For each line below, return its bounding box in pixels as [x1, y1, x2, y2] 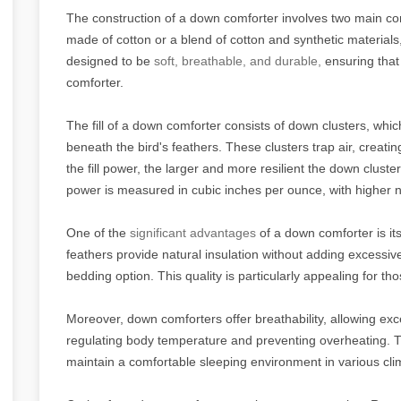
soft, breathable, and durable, [154, 53, 321, 68]
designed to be [66, 53, 154, 68]
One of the [66, 225, 130, 240]
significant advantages [130, 225, 256, 240]
